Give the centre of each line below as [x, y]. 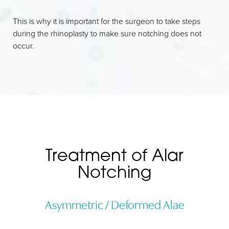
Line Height [48, 223]
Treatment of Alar [114, 155]
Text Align [128, 223]
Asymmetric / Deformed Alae [114, 204]
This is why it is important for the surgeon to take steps [107, 21]
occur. [24, 45]
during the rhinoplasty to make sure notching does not [107, 33]
